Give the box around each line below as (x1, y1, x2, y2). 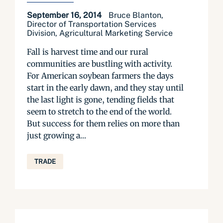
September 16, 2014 (27, 10, 104, 20)
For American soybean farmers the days (27, 71, 174, 81)
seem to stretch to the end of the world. (27, 107, 172, 116)
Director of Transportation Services (27, 19, 156, 29)
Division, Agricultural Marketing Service (27, 28, 173, 38)
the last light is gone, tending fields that (27, 95, 174, 105)
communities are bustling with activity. (27, 59, 172, 69)
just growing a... (27, 130, 86, 140)
